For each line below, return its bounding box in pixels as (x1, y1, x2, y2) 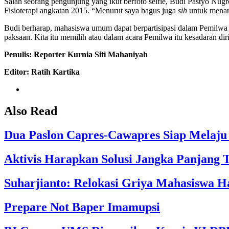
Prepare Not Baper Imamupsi (4, 200, 160, 214)
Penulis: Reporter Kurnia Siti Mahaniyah (4, 50, 148, 59)
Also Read (4, 104, 57, 118)
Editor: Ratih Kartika (4, 67, 80, 77)
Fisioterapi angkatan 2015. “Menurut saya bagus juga (4, 6, 178, 15)
